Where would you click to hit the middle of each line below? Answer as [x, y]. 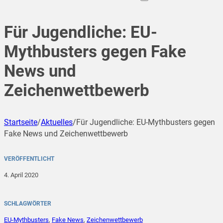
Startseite [21, 122]
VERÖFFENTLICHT [29, 159]
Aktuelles [57, 122]
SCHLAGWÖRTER [28, 204]
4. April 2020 [21, 175]
